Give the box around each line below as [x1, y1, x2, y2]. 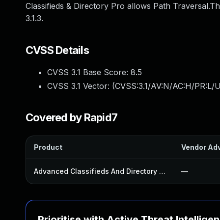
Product [34, 143, 62, 151]
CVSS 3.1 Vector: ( [47, 81, 115, 91]
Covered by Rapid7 [26, 111, 118, 124]
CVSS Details [26, 44, 89, 56]
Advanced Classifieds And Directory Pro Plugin [159, 167, 165, 175]
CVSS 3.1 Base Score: [47, 67, 131, 77]
